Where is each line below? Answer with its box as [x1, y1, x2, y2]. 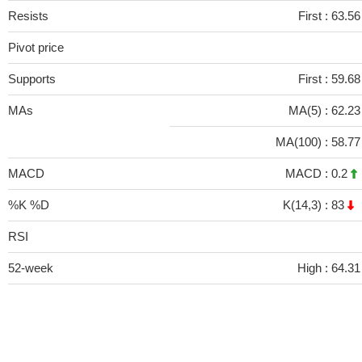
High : [297, 261, 331, 275]
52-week [8, 261, 53, 275]
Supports [8, 72, 56, 86]
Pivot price [8, 40, 64, 54]
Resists [8, 9, 48, 23]
